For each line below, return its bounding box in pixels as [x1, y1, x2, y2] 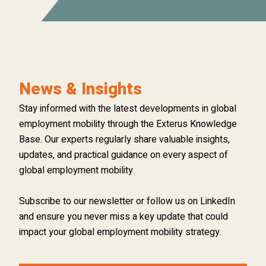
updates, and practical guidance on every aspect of [19, 148, 228, 162]
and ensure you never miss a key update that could [19, 210, 228, 224]
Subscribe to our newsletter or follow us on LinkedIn [19, 194, 235, 208]
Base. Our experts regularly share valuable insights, [19, 132, 230, 147]
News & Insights [19, 77, 142, 102]
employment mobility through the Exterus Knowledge [19, 117, 237, 131]
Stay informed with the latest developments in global [19, 102, 236, 116]
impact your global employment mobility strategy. [19, 225, 221, 239]
